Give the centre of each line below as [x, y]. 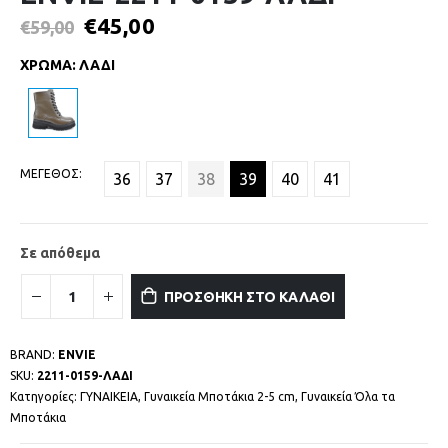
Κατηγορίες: [45, 396]
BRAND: [34, 354]
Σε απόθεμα [60, 252]
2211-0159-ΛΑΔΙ [85, 375]
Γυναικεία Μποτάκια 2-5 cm [219, 396]
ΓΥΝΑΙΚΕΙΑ [109, 396]
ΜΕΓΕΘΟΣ [49, 174]
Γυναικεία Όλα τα [348, 396]
